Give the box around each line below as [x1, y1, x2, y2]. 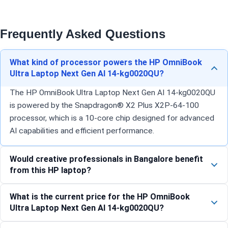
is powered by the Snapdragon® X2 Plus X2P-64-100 [10, 100, 199, 110]
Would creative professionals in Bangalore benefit [10, 154, 203, 164]
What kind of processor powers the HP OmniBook [10, 57, 202, 67]
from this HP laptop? [10, 165, 91, 175]
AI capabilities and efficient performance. [10, 126, 154, 135]
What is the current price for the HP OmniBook [10, 191, 190, 202]
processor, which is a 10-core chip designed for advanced [10, 113, 214, 123]
